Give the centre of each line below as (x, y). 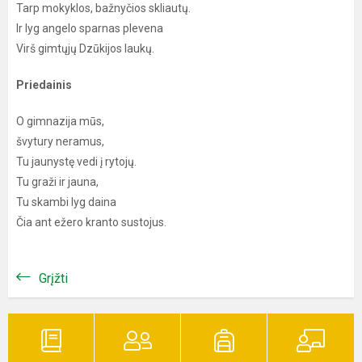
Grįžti (53, 278)
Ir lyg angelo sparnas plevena (90, 28)
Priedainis (44, 85)
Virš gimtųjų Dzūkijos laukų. (85, 48)
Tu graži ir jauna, (57, 182)
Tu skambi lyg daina (66, 202)
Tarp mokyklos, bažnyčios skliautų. (103, 8)
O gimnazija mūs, (60, 121)
